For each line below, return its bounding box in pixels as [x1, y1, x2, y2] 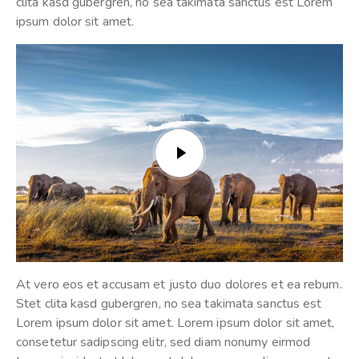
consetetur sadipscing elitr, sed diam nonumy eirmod [16, 333, 311, 352]
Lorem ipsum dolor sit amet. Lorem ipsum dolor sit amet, [16, 314, 335, 333]
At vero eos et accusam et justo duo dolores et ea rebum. [16, 276, 342, 294]
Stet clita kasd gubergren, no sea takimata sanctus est [16, 295, 322, 313]
